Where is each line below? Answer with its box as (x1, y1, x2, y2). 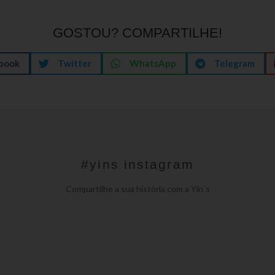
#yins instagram (81, 157, 194, 171)
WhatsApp (129, 58, 176, 69)
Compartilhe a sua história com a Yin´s (65, 184, 210, 194)
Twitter (57, 58, 91, 69)
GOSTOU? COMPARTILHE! (53, 25, 222, 41)
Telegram (214, 58, 255, 69)
